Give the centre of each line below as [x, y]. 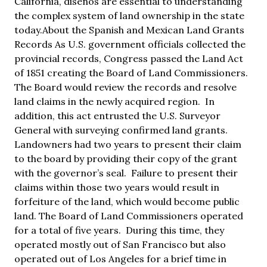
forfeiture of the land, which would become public [127, 201]
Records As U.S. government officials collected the [130, 44]
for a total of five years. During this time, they [119, 230]
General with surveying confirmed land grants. [122, 130]
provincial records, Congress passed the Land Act [129, 58]
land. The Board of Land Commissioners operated [129, 215]
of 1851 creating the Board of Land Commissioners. [132, 72]
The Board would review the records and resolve [125, 87]
